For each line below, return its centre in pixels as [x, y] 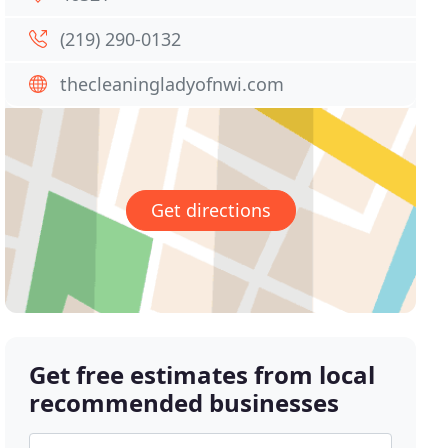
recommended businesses [184, 403]
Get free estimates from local [202, 375]
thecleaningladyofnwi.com [172, 84]
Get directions [210, 210]
